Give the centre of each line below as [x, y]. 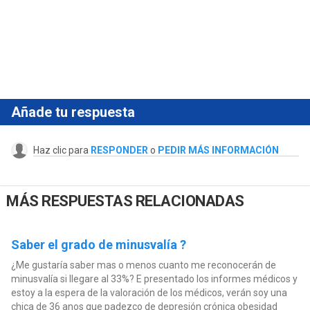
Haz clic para [62, 150]
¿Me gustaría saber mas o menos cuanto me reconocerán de [143, 265]
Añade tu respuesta [73, 112]
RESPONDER [119, 150]
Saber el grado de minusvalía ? [98, 245]
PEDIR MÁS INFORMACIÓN [218, 150]
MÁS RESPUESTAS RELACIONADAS [125, 201]
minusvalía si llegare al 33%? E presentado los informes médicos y [154, 279]
